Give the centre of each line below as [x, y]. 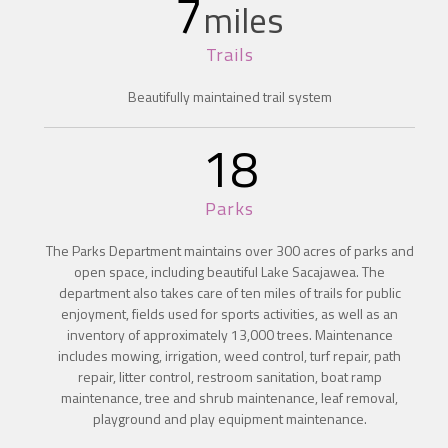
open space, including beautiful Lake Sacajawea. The [230, 271]
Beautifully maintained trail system [229, 96]
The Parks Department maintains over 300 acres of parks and [229, 250]
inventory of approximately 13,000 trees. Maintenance [229, 334]
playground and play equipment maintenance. [229, 418]
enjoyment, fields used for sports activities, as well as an [230, 313]
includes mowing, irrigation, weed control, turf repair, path [230, 355]
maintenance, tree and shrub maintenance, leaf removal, [230, 397]
